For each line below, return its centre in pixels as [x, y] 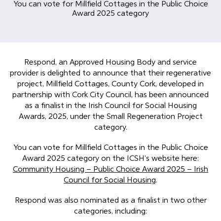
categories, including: [110, 212]
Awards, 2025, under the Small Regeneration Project [110, 117]
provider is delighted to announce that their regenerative [110, 74]
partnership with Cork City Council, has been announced [110, 95]
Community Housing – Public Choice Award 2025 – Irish [110, 170]
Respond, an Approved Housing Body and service [110, 63]
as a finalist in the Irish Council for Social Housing [110, 106]
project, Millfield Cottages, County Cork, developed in [110, 84]
